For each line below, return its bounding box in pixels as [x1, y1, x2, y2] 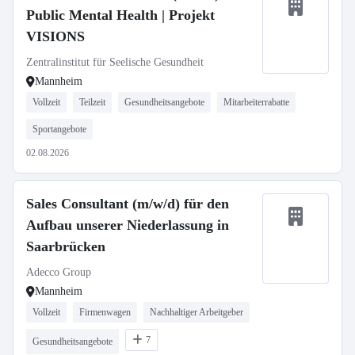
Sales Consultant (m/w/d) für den [26, 196, 229, 212]
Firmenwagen [79, 307, 131, 318]
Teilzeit [79, 97, 105, 108]
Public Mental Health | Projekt [26, 7, 215, 23]
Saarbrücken [26, 239, 105, 254]
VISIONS [26, 29, 85, 44]
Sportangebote [32, 124, 86, 135]
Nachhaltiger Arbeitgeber [150, 307, 243, 318]
